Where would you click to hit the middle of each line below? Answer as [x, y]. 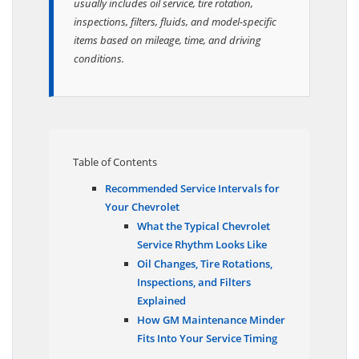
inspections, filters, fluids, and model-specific [175, 30]
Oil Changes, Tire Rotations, [205, 272]
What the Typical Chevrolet [204, 234]
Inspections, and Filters [194, 290]
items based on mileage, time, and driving [167, 48]
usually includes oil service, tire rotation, [163, 12]
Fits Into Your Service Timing [207, 347]
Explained [161, 309]
